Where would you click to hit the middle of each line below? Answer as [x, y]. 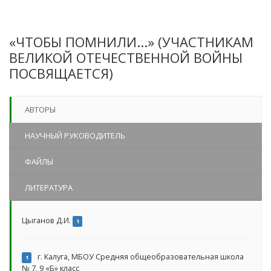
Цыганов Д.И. [47, 220]
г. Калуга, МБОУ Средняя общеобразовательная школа [140, 256]
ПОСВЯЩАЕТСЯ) [61, 73]
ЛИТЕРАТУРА [49, 187]
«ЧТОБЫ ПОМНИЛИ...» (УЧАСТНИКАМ [131, 41]
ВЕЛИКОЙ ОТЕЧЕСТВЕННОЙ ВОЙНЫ [126, 57]
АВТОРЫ [40, 109]
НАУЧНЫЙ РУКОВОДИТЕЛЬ [75, 135]
